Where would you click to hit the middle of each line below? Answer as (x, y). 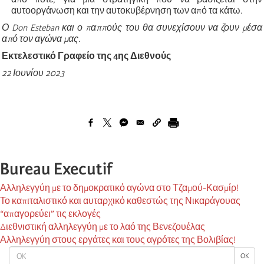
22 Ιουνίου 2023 (33, 73)
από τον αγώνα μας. (41, 39)
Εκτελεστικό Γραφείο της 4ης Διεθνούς (86, 56)
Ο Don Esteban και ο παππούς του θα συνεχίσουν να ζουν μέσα (132, 27)
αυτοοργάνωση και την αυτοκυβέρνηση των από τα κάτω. (127, 10)
